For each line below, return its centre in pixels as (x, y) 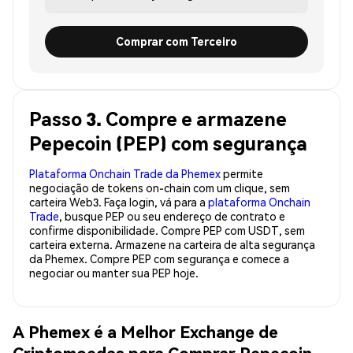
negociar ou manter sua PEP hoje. (114, 272)
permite (242, 173)
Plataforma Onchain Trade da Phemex (125, 173)
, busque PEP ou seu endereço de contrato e (172, 216)
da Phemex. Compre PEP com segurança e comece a (159, 258)
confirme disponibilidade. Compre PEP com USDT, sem (167, 230)
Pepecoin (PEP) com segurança (168, 143)
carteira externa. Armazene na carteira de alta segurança (172, 244)
